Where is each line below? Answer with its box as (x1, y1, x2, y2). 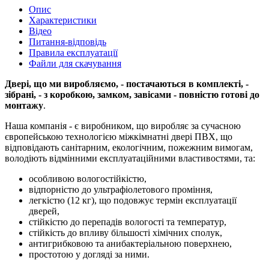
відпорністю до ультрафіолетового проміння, (29, 184, 213, 195)
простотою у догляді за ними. (29, 249, 150, 259)
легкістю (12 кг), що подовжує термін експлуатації (29, 195, 237, 205)
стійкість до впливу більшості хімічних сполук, (29, 227, 222, 238)
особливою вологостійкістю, (29, 173, 147, 184)
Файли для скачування (29, 58, 121, 68)
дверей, (29, 205, 59, 216)
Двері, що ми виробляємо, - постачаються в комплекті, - (5, 78, 249, 89)
